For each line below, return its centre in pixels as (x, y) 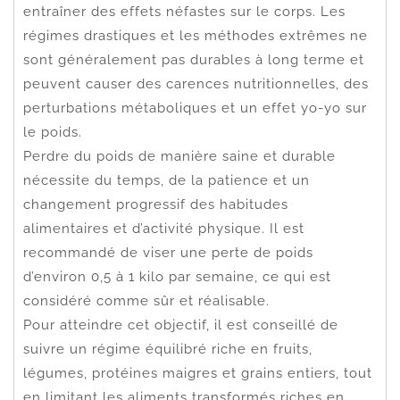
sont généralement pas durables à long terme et (194, 59)
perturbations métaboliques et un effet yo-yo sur (195, 108)
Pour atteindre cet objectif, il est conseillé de (181, 325)
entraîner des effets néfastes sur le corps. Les (184, 11)
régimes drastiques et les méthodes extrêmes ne (196, 35)
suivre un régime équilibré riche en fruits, (168, 349)
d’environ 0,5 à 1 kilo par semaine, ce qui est (177, 276)
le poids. (53, 132)
